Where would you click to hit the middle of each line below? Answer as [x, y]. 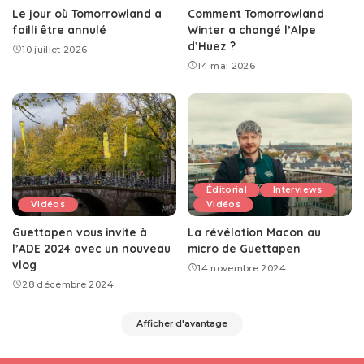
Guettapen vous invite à [80, 232]
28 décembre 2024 [68, 285]
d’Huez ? [212, 45]
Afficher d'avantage [182, 324]
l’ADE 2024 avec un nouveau [91, 249]
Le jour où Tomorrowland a [87, 13]
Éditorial [227, 190]
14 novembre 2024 [242, 269]
